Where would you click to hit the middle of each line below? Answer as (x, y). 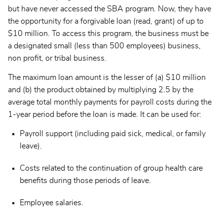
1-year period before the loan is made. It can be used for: (105, 115)
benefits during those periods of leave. (85, 180)
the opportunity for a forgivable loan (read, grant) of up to (106, 21)
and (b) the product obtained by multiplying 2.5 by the (101, 90)
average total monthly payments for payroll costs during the (110, 102)
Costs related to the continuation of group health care (111, 168)
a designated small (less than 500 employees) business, (104, 46)
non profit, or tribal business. (57, 58)
